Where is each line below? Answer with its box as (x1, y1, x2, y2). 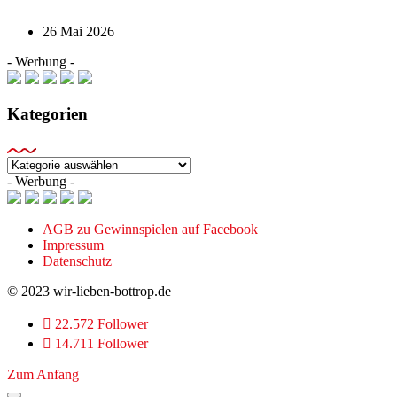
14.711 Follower (55, 335, 148, 351)
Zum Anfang (7, 366, 79, 382)
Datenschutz (43, 253, 112, 269)
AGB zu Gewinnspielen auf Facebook (43, 221, 258, 237)
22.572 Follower (55, 315, 148, 331)
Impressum (43, 237, 104, 253)
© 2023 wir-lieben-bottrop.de (7, 283, 171, 299)
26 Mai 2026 (43, 24, 114, 40)
